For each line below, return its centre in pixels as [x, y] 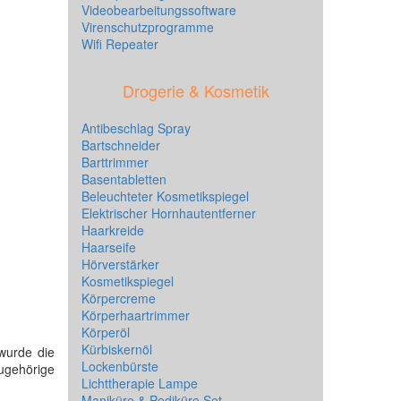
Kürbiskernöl [117, 349]
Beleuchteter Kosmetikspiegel [165, 196]
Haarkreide [113, 230]
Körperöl [106, 332]
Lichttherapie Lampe [140, 383]
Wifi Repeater [120, 44]
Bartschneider [121, 145]
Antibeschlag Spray [136, 128]
